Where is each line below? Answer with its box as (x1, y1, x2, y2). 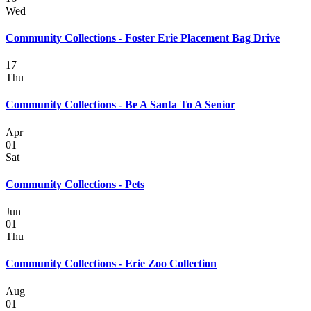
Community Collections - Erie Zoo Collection (6, 258, 217, 270)
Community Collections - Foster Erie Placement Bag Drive (6, 31, 280, 44)
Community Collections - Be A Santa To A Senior (6, 99, 235, 111)
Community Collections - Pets (6, 178, 144, 190)
